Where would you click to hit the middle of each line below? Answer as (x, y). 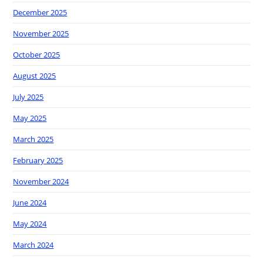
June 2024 (30, 203)
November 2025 (41, 34)
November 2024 (41, 182)
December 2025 (40, 13)
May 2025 (30, 118)
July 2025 (28, 97)
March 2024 (33, 245)
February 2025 (38, 161)
